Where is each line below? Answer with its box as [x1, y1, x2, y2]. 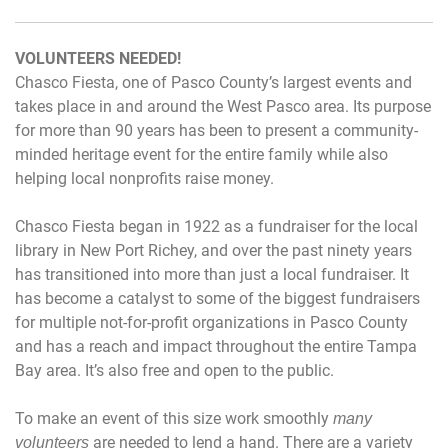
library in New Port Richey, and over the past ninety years [15, 240, 412, 260]
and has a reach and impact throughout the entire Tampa [15, 336, 417, 356]
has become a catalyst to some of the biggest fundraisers [15, 288, 420, 308]
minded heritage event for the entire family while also [15, 144, 388, 164]
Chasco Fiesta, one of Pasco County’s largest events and [15, 72, 412, 92]
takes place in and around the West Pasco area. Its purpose [15, 96, 431, 116]
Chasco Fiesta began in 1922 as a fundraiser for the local [15, 216, 418, 236]
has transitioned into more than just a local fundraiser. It [15, 264, 409, 284]
